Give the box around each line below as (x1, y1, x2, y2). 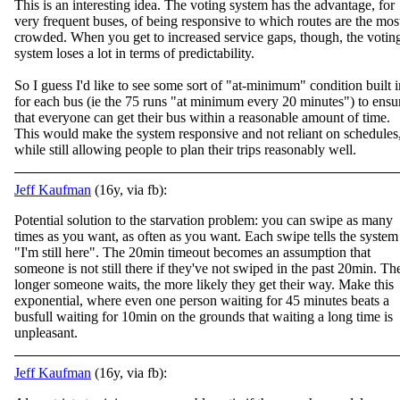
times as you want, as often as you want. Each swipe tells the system (14, 229, 398, 244)
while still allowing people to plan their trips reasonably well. (14, 142, 356, 157)
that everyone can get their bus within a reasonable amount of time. (14, 110, 390, 125)
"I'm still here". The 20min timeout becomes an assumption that (14, 245, 371, 260)
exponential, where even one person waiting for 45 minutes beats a (14, 293, 389, 308)
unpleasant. (14, 325, 78, 340)
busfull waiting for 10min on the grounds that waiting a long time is (14, 309, 393, 324)
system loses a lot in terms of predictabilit (14, 46, 245, 61)
